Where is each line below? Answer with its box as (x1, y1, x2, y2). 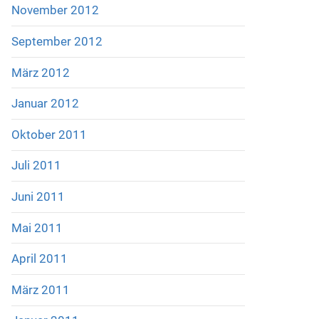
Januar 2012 (11, 96, 79, 111)
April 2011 (11, 251, 68, 266)
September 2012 (11, 34, 103, 49)
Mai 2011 (11, 220, 63, 235)
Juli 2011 (11, 158, 61, 173)
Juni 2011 (11, 189, 65, 204)
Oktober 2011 (11, 127, 87, 142)
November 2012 (11, 3, 99, 18)
